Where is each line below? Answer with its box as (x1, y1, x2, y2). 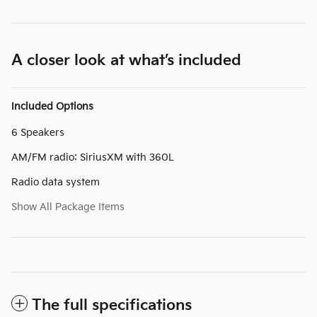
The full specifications (32, 296, 192, 314)
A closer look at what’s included (11, 51, 241, 69)
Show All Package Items (11, 200, 125, 213)
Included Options (11, 100, 93, 113)
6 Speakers (11, 126, 64, 139)
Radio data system (11, 175, 100, 188)
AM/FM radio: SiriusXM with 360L (11, 151, 174, 163)
